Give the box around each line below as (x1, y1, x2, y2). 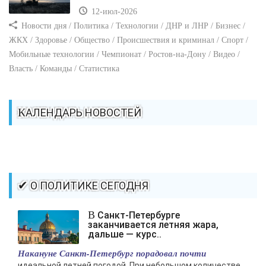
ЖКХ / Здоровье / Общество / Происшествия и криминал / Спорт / (9, 36, 248, 45)
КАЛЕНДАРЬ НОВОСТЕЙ (26, 106, 141, 119)
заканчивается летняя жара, (88, 219, 218, 231)
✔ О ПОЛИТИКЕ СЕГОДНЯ (28, 179, 148, 192)
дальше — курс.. (88, 229, 161, 240)
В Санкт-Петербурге (88, 209, 95, 221)
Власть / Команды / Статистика (9, 64, 119, 74)
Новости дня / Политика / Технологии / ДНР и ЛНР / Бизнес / (19, 21, 245, 31)
